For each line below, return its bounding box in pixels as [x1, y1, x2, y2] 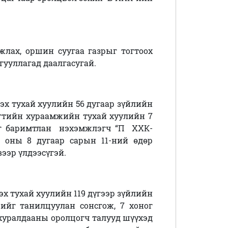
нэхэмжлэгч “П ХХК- [59, 123, 153, 134]
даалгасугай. [43, 58, 96, 69]
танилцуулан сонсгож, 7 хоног [15, 200, 153, 211]
